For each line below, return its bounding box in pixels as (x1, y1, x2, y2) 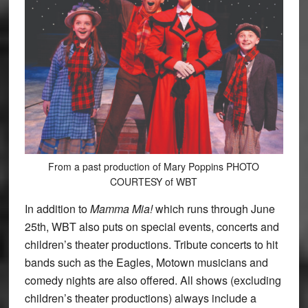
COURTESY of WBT (110, 174, 198, 188)
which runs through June (155, 200, 275, 217)
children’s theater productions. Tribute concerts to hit (24, 236, 278, 252)
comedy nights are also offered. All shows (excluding (24, 272, 281, 288)
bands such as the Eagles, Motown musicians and (24, 254, 268, 270)
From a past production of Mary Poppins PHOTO (48, 159, 260, 173)
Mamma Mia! (89, 200, 155, 217)
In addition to (24, 200, 90, 217)
